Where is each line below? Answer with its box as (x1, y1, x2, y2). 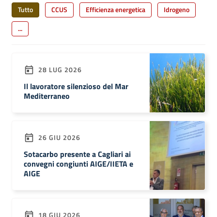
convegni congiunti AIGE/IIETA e (24, 158, 133, 170)
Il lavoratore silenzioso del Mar (24, 80, 128, 92)
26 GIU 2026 (36, 132, 80, 142)
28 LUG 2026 (36, 64, 82, 75)
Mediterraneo (24, 90, 70, 102)
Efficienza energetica (86, 4, 145, 15)
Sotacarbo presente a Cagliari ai (24, 148, 131, 160)
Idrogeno (164, 4, 189, 15)
